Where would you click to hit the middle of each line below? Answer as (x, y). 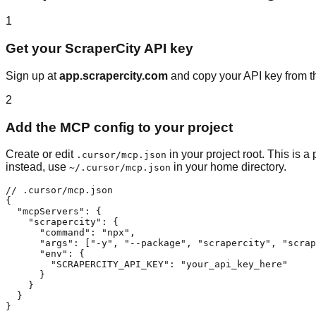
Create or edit (41, 154)
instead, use (37, 167)
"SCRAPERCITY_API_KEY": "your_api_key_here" (147, 265)
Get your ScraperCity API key (99, 49)
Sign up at (32, 75)
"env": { (45, 254)
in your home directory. (229, 167)
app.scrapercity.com (114, 75)
